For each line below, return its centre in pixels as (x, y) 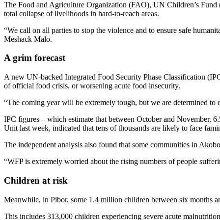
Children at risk (37, 180)
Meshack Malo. (30, 39)
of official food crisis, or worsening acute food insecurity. (93, 86)
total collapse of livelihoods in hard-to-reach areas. (82, 13)
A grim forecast (36, 58)
